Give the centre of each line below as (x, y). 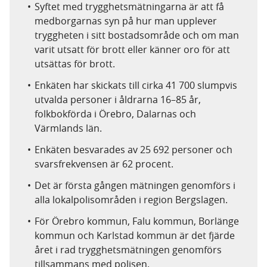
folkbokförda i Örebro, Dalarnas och (115, 114)
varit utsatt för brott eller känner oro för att (132, 49)
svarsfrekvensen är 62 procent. (104, 164)
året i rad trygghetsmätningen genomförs (128, 250)
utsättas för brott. (75, 64)
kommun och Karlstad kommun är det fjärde (135, 235)
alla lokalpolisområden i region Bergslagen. (131, 200)
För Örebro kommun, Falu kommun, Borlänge (137, 221)
